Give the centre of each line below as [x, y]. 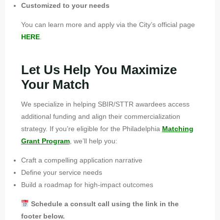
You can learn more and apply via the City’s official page [108, 24]
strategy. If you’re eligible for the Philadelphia [91, 128]
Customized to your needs [65, 5]
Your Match [55, 84]
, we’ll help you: [93, 141]
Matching [178, 128]
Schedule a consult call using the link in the [105, 204]
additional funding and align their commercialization [100, 116]
